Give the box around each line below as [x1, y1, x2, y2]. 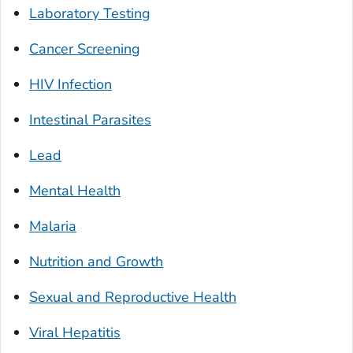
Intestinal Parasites [29, 110, 151, 130]
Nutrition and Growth [29, 252, 163, 272]
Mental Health [29, 181, 121, 201]
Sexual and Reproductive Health [29, 288, 236, 307]
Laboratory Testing [29, 4, 150, 24]
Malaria [29, 217, 76, 236]
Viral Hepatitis [29, 323, 121, 343]
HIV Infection [29, 75, 112, 95]
